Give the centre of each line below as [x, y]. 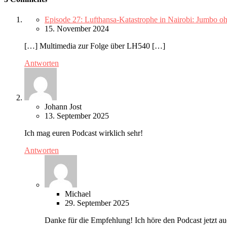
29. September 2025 [97, 203]
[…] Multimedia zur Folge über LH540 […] [95, 46]
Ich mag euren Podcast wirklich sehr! [84, 133]
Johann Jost [63, 106]
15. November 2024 [77, 28]
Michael [78, 194]
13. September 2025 [77, 116]
